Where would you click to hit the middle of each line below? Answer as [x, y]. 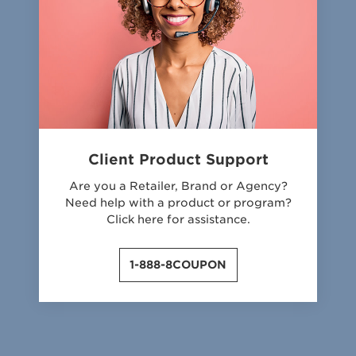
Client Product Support [178, 159]
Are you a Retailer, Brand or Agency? [178, 186]
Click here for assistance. [178, 219]
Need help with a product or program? [178, 203]
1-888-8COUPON [178, 265]
